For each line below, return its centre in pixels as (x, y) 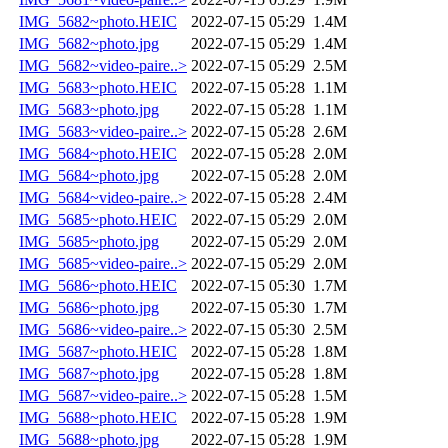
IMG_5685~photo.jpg (89, 241)
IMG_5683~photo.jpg (89, 109)
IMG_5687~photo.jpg (89, 373)
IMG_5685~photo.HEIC (98, 219)
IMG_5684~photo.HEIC (98, 153)
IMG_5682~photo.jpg (89, 43)
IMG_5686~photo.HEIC (98, 285)
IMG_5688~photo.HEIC (98, 417)
